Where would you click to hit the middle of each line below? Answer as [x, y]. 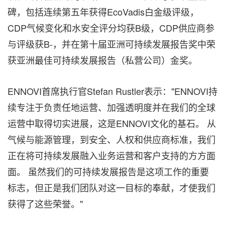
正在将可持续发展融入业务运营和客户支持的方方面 [111, 155]
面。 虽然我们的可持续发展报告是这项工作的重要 [108, 171]
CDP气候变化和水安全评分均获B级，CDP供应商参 [111, 28]
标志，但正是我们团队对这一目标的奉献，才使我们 [111, 187]
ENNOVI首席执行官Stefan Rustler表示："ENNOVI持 [113, 91]
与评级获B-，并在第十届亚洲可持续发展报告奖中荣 [111, 44]
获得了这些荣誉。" [45, 203]
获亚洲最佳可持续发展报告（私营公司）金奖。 [102, 60]
